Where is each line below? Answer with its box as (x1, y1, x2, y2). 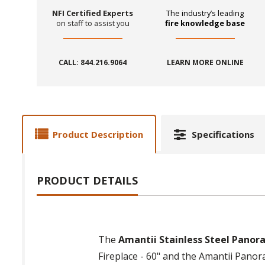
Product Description (53, 128, 143, 141)
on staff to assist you (56, 18, 130, 29)
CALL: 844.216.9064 (59, 57, 127, 68)
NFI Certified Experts (52, 8, 134, 19)
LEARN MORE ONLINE (166, 57, 244, 68)
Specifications (192, 128, 254, 141)
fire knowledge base (165, 18, 245, 29)
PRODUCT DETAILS (37, 173, 138, 188)
